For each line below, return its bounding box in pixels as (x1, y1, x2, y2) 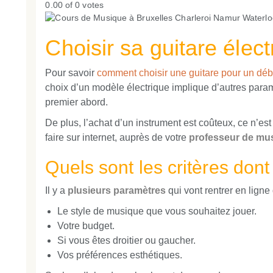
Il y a (45, 185, 68, 196)
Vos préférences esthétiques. (57, 250, 183, 261)
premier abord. (45, 97, 108, 108)
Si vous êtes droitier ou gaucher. (57, 235, 196, 246)
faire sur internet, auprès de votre (45, 132, 190, 143)
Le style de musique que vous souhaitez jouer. (57, 206, 257, 217)
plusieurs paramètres (68, 185, 166, 196)
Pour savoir (45, 68, 95, 79)
